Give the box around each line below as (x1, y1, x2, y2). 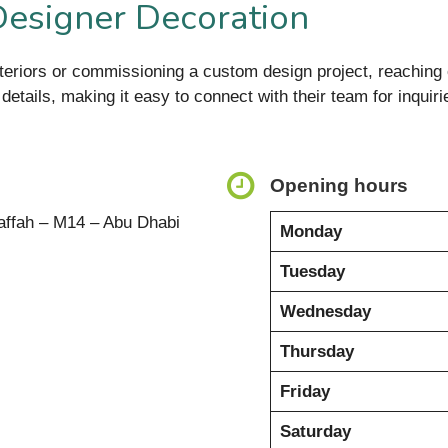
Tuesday (279, 261, 345, 281)
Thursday (279, 341, 354, 361)
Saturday (279, 421, 351, 441)
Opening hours (270, 174, 408, 196)
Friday (279, 381, 330, 401)
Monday (279, 221, 342, 241)
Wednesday (279, 301, 371, 321)
